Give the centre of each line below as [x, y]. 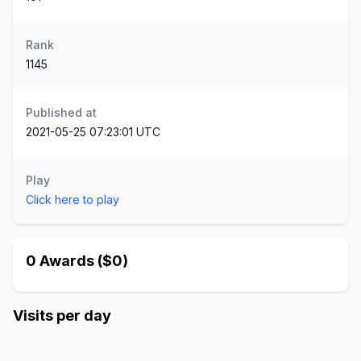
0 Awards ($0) [77, 261]
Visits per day [62, 316]
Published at [61, 113]
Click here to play [73, 200]
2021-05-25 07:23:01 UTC [93, 132]
